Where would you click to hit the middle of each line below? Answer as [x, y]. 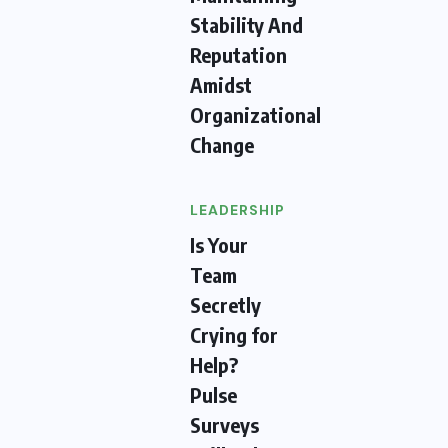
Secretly [225, 305]
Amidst [221, 85]
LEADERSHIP [237, 210]
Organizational [255, 115]
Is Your [219, 245]
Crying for [234, 335]
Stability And [246, 25]
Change [222, 145]
